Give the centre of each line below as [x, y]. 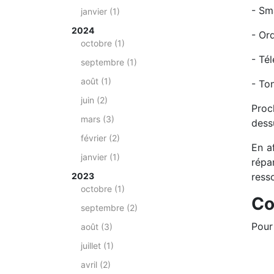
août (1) [96, 81]
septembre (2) [109, 208]
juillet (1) [97, 246]
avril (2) [96, 265]
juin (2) [94, 100]
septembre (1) [109, 62]
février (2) [100, 138]
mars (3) [98, 119]
